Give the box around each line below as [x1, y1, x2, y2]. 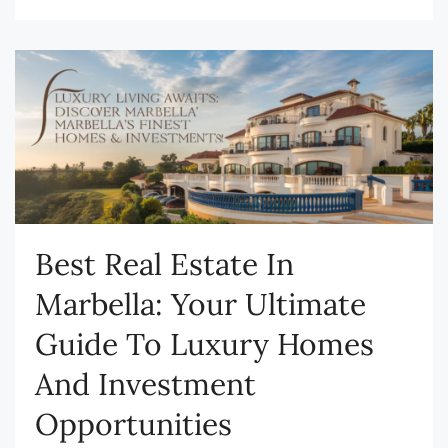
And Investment [35, 365, 256, 404]
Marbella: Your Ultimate [35, 285, 366, 324]
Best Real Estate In [35, 245, 294, 284]
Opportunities [35, 405, 232, 444]
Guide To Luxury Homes [35, 325, 374, 364]
